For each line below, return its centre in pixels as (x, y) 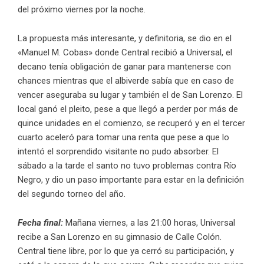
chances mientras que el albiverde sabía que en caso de (126, 81)
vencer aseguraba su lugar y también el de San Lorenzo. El (130, 95)
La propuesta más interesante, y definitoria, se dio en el (125, 39)
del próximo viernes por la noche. (82, 10)
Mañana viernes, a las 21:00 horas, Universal (150, 223)
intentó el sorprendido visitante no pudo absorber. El (118, 152)
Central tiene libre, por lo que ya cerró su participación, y (126, 251)
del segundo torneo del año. (72, 194)
